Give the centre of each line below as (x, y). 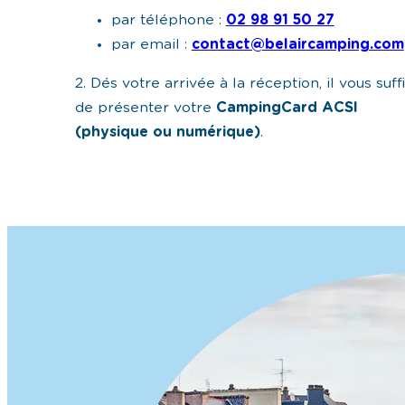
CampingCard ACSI (287, 107)
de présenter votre (145, 107)
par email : (149, 45)
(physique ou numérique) (167, 132)
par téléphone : (166, 20)
